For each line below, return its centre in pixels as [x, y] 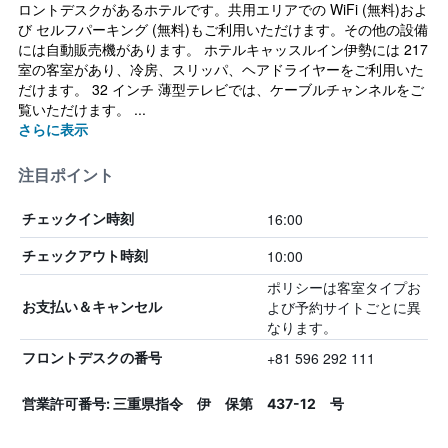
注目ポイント [66, 175]
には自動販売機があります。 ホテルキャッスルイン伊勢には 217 [223, 49]
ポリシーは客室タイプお [343, 287]
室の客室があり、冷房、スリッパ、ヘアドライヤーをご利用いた [221, 69]
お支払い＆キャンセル [92, 306]
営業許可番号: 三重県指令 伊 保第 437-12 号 [183, 403]
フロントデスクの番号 [92, 357]
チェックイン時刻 [78, 218]
